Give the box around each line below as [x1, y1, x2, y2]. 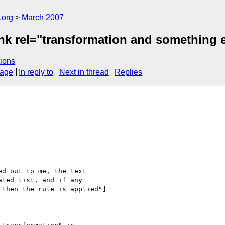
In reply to [19, 68, 54, 77]
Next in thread [59, 68, 109, 77]
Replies [115, 68, 143, 77]
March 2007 [22, 13, 64, 22]
